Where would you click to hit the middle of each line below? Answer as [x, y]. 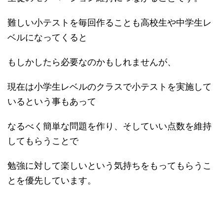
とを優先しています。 [52, 180]
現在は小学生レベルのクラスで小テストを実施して [110, 86]
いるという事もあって [52, 101]
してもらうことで [43, 141]
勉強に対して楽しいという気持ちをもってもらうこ [110, 165]
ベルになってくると [47, 37]
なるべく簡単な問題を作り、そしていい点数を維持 [110, 126]
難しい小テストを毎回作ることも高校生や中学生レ [110, 22]
